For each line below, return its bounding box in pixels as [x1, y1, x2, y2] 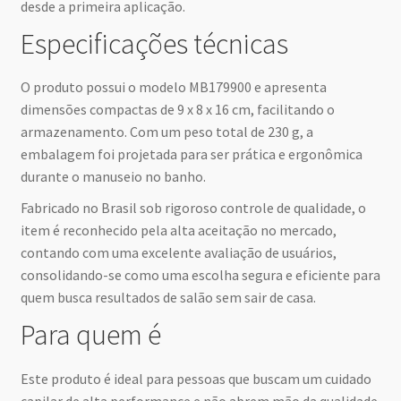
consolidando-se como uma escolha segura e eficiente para [20, 266, 380, 285]
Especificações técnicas [20, 26, 288, 63]
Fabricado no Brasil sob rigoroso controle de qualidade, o [20, 199, 366, 218]
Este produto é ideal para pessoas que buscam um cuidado [20, 369, 371, 388]
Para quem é [20, 317, 161, 354]
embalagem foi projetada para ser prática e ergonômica [20, 145, 363, 164]
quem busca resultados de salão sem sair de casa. [20, 288, 316, 307]
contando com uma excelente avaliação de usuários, [20, 243, 337, 262]
